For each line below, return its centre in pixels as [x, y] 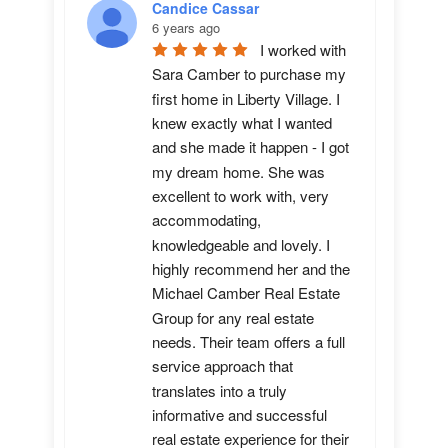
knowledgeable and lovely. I [241, 244]
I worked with [303, 50]
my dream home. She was [238, 171]
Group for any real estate [233, 317]
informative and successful [239, 415]
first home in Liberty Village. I [246, 98]
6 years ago [186, 27]
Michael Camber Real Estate [246, 293]
